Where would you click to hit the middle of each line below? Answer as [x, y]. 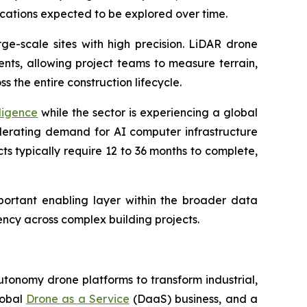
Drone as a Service [77, 299]
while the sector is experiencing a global [148, 112]
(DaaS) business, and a [194, 299]
